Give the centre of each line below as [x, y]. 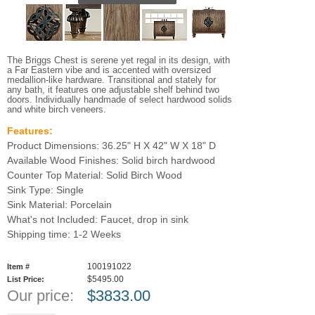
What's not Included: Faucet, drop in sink [98, 219]
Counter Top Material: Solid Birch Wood [95, 175]
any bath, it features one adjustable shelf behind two [113, 90]
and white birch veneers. [57, 109]
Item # [18, 266]
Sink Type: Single [45, 190]
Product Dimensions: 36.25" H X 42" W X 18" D [111, 146]
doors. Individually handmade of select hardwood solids [120, 99]
